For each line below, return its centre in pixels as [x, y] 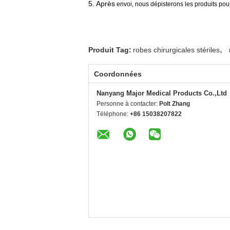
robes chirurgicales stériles [176, 50]
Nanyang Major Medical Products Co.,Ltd [162, 93]
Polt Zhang [175, 104]
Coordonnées [118, 74]
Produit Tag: [110, 50]
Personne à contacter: [128, 104]
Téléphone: [113, 114]
